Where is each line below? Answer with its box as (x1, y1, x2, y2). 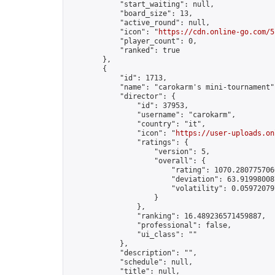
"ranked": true (68, 46, 180, 55)
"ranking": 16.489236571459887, (68, 212, 266, 220)
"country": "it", (68, 120, 206, 128)
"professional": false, (68, 221, 231, 230)
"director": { (68, 92, 176, 101)
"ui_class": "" (68, 230, 197, 239)
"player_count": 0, (68, 37, 197, 45)
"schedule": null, (68, 258, 193, 266)
